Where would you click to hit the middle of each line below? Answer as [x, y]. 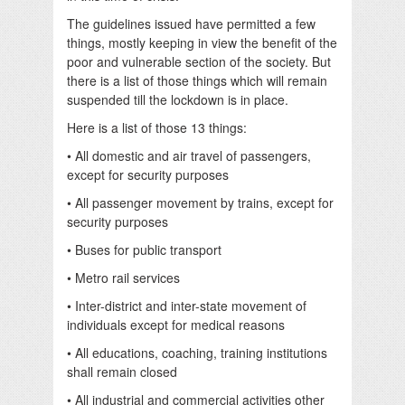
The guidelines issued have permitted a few [191, 23]
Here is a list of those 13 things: [157, 127]
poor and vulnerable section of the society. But [199, 61]
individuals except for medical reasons [176, 324]
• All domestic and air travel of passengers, [189, 155]
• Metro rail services [123, 277]
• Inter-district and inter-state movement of [187, 305]
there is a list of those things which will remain [197, 80]
